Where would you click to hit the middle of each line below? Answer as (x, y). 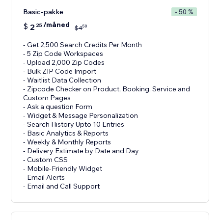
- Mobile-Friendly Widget (63, 169)
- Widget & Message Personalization (81, 116)
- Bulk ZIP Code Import (60, 71)
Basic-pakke (43, 12)
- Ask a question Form (58, 107)
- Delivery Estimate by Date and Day (81, 151)
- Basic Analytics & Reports (66, 133)
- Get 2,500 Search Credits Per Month (83, 45)
